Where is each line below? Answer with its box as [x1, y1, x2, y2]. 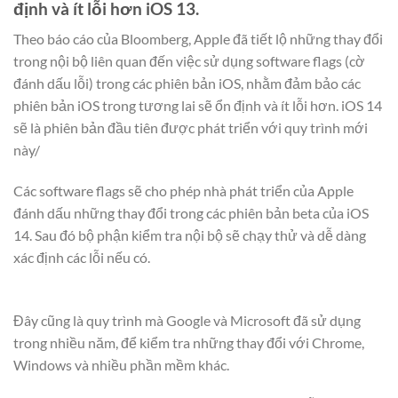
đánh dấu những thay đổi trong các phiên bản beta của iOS [13, 203, 369, 221]
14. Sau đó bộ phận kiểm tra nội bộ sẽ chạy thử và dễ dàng [13, 226, 366, 243]
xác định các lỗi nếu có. [13, 248, 150, 266]
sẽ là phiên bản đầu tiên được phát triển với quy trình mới [13, 119, 368, 137]
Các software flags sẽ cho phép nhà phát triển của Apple [13, 181, 354, 199]
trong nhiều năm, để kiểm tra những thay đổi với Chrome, [13, 333, 364, 351]
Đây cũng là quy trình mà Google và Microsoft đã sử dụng [13, 311, 361, 329]
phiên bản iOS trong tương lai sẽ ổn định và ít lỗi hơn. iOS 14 [13, 97, 382, 115]
